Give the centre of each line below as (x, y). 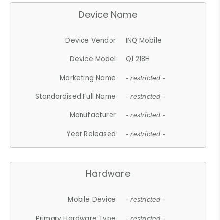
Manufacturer (93, 115)
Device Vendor (91, 40)
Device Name (108, 14)
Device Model (93, 59)
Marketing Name (88, 78)
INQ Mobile (144, 40)
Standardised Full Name (76, 96)
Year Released (91, 134)
